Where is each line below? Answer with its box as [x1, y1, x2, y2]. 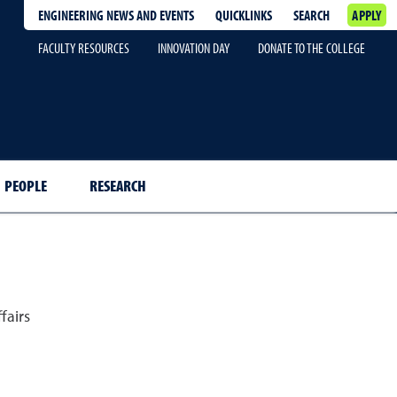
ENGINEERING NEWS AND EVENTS [38, 6, 195, 24]
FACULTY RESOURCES [38, 39, 129, 57]
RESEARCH [89, 175, 146, 196]
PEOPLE [4, 175, 47, 196]
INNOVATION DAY [158, 39, 230, 57]
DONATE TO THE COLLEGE [258, 39, 365, 57]
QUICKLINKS [215, 6, 273, 24]
